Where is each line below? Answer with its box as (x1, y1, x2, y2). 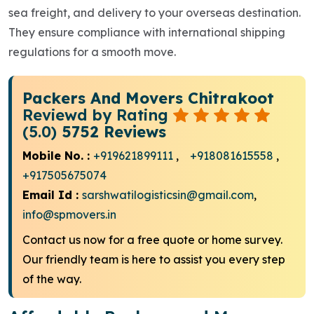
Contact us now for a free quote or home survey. (22, 232, 282, 247)
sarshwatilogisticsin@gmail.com (82, 187, 254, 202)
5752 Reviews (62, 121, 166, 142)
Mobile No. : (22, 148, 93, 163)
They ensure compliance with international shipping (8, 25, 285, 39)
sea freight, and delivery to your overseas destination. (8, 5, 301, 20)
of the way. (22, 271, 81, 286)
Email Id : (22, 187, 82, 202)
